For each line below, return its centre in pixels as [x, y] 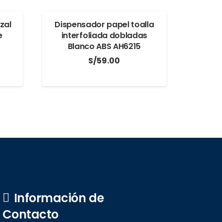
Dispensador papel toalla [104, 25]
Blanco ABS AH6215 [104, 47]
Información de [59, 198]
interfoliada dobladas [104, 36]
